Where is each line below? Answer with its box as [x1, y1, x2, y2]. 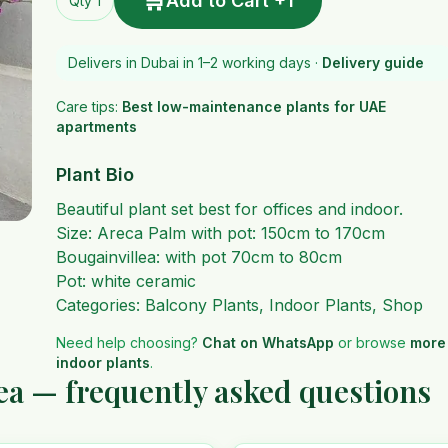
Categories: [55, 295, 145, 315]
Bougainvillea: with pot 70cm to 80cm [55, 247, 342, 267]
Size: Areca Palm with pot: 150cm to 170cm [55, 223, 385, 243]
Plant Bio [55, 164, 134, 185]
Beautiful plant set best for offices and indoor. [55, 199, 403, 219]
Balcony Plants [144, 295, 259, 315]
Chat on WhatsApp [201, 334, 334, 351]
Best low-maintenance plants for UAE [121, 98, 386, 115]
